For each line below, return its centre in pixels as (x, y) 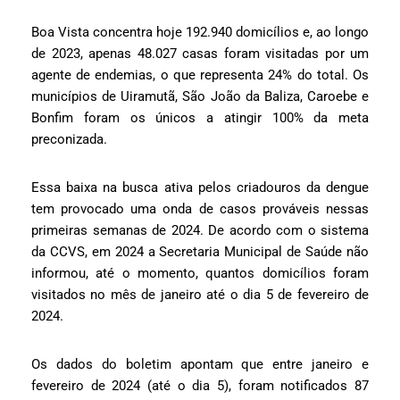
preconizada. (69, 140)
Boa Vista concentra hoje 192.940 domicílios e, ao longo (200, 33)
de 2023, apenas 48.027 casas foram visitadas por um (200, 54)
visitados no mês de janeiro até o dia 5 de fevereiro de (200, 295)
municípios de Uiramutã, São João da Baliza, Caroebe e (200, 97)
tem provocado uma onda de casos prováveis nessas (200, 209)
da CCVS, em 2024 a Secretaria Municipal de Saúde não (200, 252)
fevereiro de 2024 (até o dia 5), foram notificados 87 (200, 386)
